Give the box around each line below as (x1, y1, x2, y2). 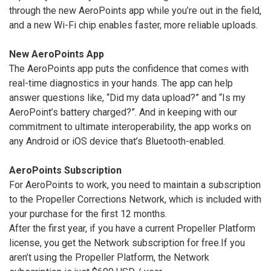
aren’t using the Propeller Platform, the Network (9, 251, 209, 263)
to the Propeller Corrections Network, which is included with (9, 193, 261, 205)
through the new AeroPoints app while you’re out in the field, (9, 4, 261, 16)
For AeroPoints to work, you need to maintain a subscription (9, 178, 261, 191)
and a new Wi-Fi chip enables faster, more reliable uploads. (9, 19, 258, 31)
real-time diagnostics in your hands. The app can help (9, 77, 233, 89)
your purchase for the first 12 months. (9, 207, 167, 220)
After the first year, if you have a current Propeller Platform (9, 222, 255, 234)
